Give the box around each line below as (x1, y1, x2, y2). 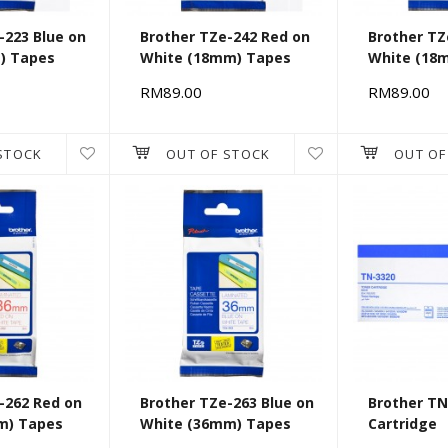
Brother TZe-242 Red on (140, 27, 310, 47)
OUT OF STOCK (165, 145, 271, 164)
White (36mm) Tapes (140, 414, 291, 434)
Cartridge (368, 414, 437, 434)
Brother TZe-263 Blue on (140, 393, 314, 413)
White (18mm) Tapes (140, 48, 291, 68)
